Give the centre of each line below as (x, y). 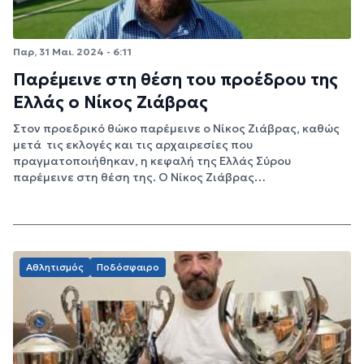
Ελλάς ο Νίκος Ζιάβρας (110, 103)
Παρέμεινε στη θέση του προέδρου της (175, 80)
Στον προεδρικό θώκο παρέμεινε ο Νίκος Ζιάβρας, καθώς (176, 129)
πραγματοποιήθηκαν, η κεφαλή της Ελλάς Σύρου (152, 161)
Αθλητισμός (55, 267)
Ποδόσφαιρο (128, 267)
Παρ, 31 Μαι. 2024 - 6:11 (72, 51)
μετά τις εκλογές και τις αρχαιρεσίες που (133, 145)
